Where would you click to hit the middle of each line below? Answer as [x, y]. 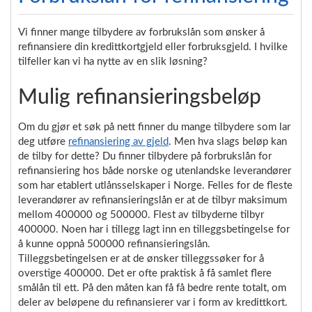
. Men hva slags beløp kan [228, 141]
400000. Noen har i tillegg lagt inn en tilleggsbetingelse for [154, 229]
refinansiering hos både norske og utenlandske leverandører [155, 171]
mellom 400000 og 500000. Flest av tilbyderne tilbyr [141, 214]
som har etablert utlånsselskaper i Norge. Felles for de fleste [155, 185]
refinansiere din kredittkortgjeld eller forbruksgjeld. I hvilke [153, 47]
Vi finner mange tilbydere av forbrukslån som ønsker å [141, 32]
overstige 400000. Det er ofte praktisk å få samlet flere [145, 273]
